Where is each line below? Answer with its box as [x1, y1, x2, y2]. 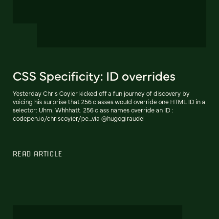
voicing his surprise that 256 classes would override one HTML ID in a [13, 97, 205, 106]
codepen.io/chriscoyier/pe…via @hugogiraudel [13, 114, 145, 123]
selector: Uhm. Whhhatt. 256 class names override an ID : [13, 106, 173, 114]
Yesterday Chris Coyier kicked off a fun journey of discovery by [13, 89, 190, 98]
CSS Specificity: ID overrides [13, 66, 175, 85]
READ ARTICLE [13, 149, 63, 158]
